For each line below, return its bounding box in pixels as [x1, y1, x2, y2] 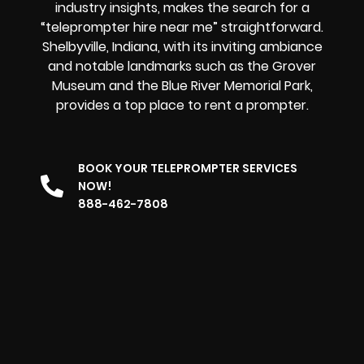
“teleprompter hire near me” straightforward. [41, 17, 323, 37]
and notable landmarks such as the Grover [48, 56, 316, 76]
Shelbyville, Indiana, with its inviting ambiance [41, 37, 323, 56]
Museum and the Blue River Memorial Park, [51, 76, 313, 95]
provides [55, 95, 113, 115]
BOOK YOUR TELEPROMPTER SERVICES [78, 160, 297, 177]
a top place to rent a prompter [112, 95, 306, 115]
